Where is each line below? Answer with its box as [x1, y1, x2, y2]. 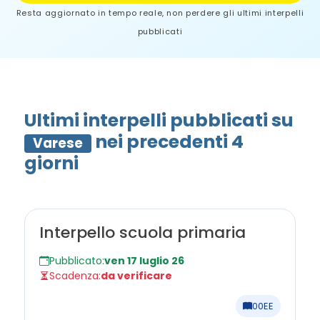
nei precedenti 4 [91, 129, 244, 154]
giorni [24, 151, 79, 176]
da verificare [101, 269, 172, 283]
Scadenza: [49, 269, 101, 283]
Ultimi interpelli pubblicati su [24, 108, 294, 133]
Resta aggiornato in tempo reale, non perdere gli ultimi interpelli [16, 7, 304, 19]
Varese [33, 134, 84, 153]
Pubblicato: [49, 254, 104, 268]
